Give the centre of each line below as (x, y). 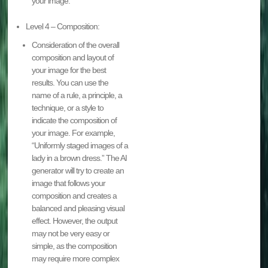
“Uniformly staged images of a (80, 145)
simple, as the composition (74, 246)
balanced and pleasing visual (78, 208)
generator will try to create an (78, 170)
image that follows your (69, 183)
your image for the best (69, 70)
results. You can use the (70, 82)
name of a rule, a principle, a (77, 95)
